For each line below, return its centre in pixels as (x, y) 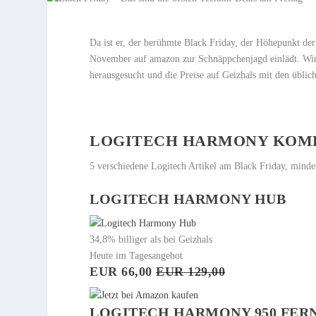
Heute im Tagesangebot (136, 256)
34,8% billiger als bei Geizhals (151, 240)
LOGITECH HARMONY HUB (188, 199)
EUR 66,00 (123, 272)
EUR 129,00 (191, 272)
